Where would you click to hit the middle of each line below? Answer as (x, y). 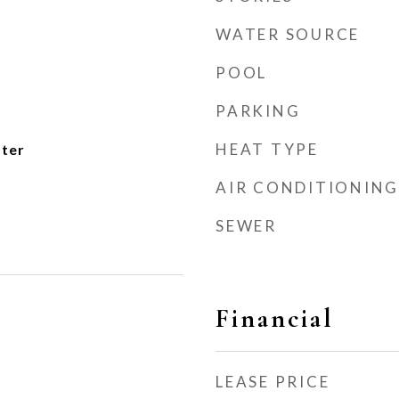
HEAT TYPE (267, 149)
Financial (275, 318)
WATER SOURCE (288, 34)
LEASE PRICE (273, 382)
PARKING (258, 111)
